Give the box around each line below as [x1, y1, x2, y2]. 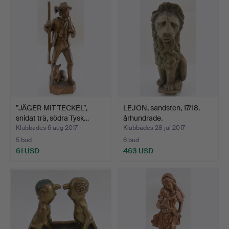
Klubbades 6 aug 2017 [16, 123, 78, 132]
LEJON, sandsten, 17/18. [123, 103, 200, 112]
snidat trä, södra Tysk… [16, 113, 89, 123]
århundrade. [123, 113, 163, 123]
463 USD [123, 146, 153, 155]
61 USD [16, 146, 39, 155]
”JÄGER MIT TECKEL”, [16, 103, 87, 112]
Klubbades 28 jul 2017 [123, 123, 185, 132]
